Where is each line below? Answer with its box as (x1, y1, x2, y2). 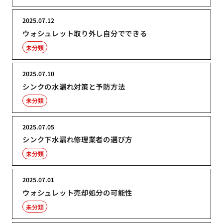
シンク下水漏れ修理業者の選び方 (22, 134, 133, 145)
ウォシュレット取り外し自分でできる (22, 28, 147, 39)
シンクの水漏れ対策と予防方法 (22, 81, 125, 92)
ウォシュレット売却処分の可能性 (22, 187, 133, 198)
